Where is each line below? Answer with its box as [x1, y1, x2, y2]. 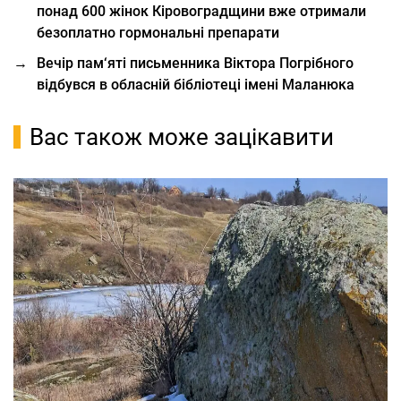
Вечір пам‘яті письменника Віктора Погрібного [37, 55, 354, 72]
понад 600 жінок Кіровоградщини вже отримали [37, 3, 366, 20]
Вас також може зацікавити [30, 124, 334, 150]
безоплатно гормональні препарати [37, 24, 279, 41]
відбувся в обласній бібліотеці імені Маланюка [37, 76, 354, 93]
